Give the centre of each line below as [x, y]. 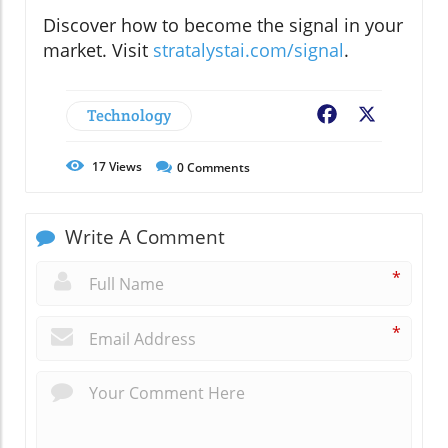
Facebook [376, 116]
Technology [129, 116]
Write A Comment [142, 237]
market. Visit [98, 50]
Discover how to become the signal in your [223, 25]
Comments [217, 168]
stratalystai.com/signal [248, 50]
